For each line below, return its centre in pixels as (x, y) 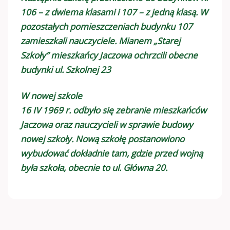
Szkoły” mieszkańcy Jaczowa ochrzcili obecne (109, 55)
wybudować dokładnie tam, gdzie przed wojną (112, 153)
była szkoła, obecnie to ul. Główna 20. (94, 167)
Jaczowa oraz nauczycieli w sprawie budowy (107, 124)
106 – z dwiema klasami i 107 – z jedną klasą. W (114, 12)
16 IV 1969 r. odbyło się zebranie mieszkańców (113, 110)
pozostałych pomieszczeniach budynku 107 (107, 27)
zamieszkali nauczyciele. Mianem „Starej (100, 41)
